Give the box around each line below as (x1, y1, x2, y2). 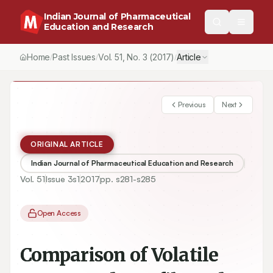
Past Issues (52, 52, 96, 62)
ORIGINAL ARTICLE (30, 140, 104, 149)
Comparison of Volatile (20, 243, 219, 266)
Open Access (37, 208, 82, 218)
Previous (178, 100, 206, 109)
